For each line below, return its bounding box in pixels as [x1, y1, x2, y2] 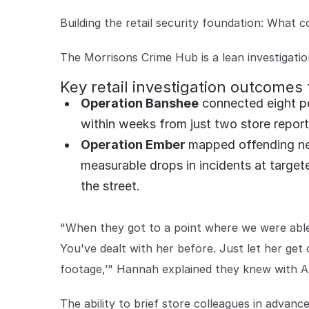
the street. [81, 179, 140, 194]
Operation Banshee [81, 96, 199, 111]
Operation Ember [81, 137, 188, 152]
